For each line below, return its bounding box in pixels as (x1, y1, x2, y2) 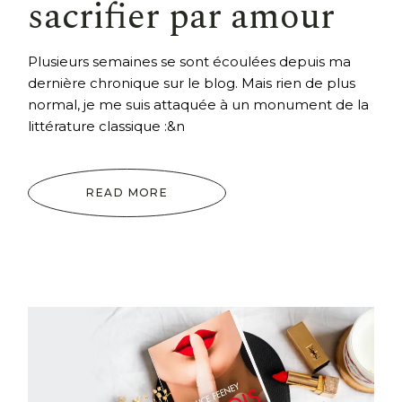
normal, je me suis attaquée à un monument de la (28, 95, 370, 113)
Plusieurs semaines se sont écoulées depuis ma (28, 52, 352, 70)
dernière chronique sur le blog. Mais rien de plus (28, 74, 356, 92)
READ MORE (86, 185, 169, 199)
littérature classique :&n (28, 117, 186, 135)
